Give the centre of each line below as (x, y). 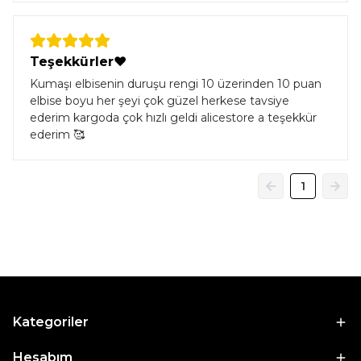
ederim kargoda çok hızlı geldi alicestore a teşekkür (173, 118)
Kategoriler (51, 322)
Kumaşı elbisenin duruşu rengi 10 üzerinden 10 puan (176, 84)
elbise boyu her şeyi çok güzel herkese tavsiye (160, 101)
